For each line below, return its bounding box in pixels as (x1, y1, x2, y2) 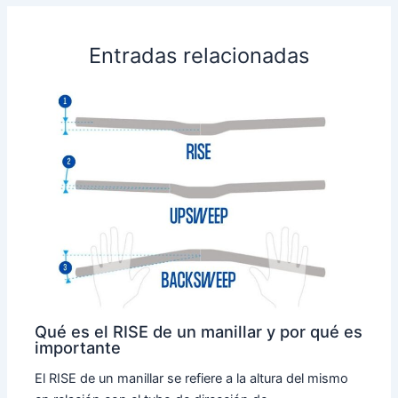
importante (35, 337, 122, 357)
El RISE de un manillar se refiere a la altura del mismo (35, 370, 349, 387)
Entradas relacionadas (89, 42, 309, 68)
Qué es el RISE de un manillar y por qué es (35, 321, 363, 341)
